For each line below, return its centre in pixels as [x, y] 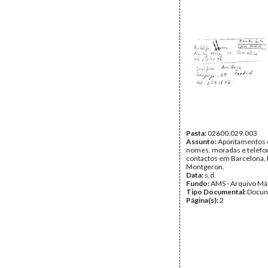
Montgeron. [205, 167]
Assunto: [202, 141]
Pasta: [197, 133]
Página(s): [203, 200]
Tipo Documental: [217, 192]
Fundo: [198, 183]
